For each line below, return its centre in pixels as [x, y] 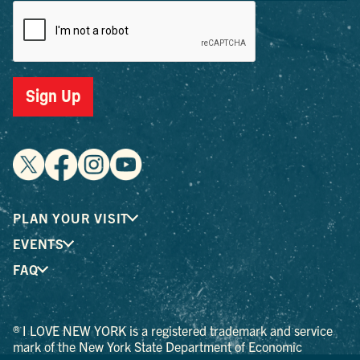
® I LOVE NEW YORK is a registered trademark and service [173, 331]
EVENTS [39, 243]
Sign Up [53, 96]
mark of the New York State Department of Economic [158, 347]
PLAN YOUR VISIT [71, 217]
